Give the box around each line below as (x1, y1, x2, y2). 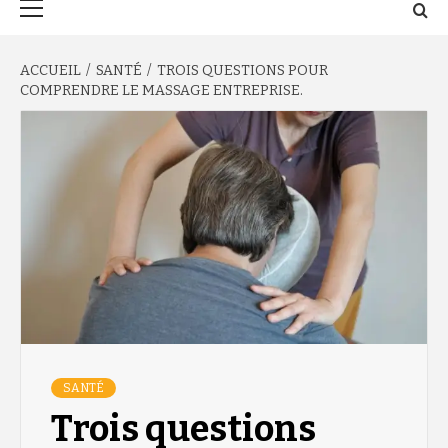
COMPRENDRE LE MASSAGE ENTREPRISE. (20, 82, 303, 99)
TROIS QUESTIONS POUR (157, 62, 328, 79)
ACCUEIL (20, 62, 81, 79)
